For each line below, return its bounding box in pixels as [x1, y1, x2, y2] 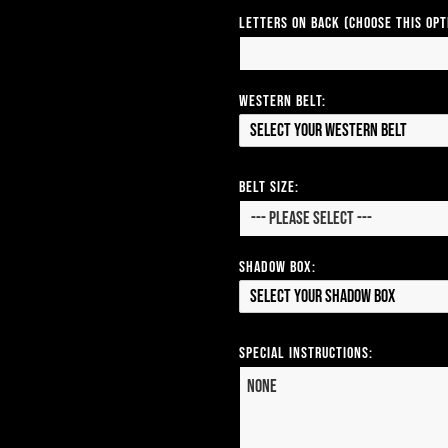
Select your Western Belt [250, 119, 407, 141]
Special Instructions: [239, 343, 373, 363]
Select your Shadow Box [250, 285, 395, 307]
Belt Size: [239, 177, 299, 197]
